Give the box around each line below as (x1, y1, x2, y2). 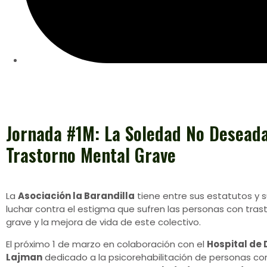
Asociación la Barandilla (18, 190, 135, 203)
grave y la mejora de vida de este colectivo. (6, 216, 201, 229)
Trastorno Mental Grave (6, 141, 176, 169)
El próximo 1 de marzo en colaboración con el (6, 237, 207, 250)
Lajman (6, 250, 42, 263)
